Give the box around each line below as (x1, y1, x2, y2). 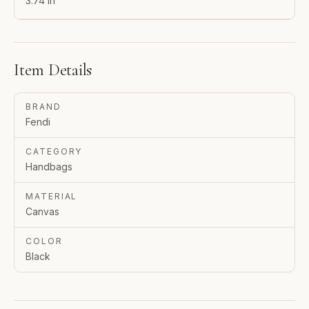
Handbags (26, 161, 72, 173)
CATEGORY (26, 146, 83, 157)
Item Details (14, 60, 92, 81)
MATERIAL (26, 191, 78, 202)
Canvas (26, 206, 59, 218)
